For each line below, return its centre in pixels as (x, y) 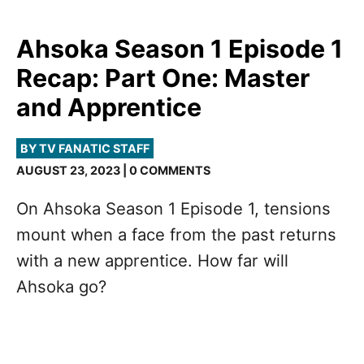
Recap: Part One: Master (163, 78)
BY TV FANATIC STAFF (85, 149)
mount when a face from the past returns (176, 235)
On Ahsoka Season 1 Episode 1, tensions (173, 209)
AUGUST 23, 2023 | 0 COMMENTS (113, 171)
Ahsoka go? (61, 287)
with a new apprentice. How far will (152, 261)
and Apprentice (109, 108)
